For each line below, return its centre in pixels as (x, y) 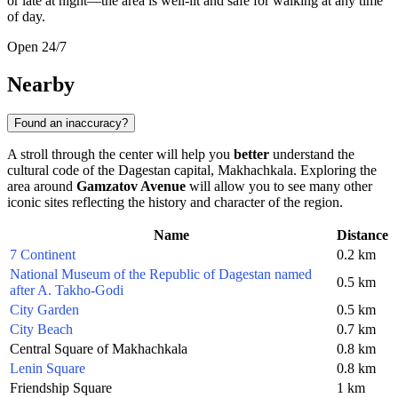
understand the (312, 155)
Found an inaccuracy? (71, 123)
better (251, 155)
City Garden (44, 310)
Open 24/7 (37, 46)
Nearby (41, 84)
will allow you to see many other (279, 187)
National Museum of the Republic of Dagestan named (161, 275)
